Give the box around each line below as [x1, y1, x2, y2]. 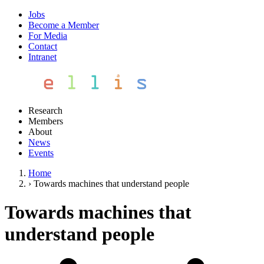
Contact [28, 41, 57, 51]
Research [28, 105, 62, 115]
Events [28, 148, 54, 158]
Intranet [28, 52, 57, 62]
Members [28, 116, 63, 126]
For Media [28, 31, 67, 41]
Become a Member [28, 20, 99, 30]
